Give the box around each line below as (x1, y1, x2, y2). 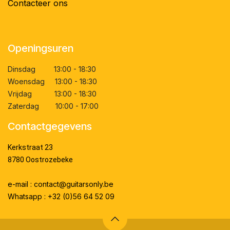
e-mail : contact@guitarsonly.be (8, 180, 113, 189)
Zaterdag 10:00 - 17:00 (8, 102, 99, 111)
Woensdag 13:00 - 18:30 (8, 77, 97, 86)
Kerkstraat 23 (8, 143, 53, 152)
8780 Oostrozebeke (8, 156, 73, 164)
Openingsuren (8, 42, 73, 55)
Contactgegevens (8, 120, 92, 133)
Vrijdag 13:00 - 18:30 (8, 89, 97, 99)
